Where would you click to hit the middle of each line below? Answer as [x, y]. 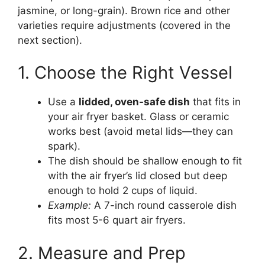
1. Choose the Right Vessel [125, 73]
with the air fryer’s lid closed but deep [138, 176]
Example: [70, 206]
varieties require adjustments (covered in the [124, 25]
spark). [64, 146]
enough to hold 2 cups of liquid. [123, 191]
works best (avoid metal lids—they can [140, 132]
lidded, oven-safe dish [134, 102]
